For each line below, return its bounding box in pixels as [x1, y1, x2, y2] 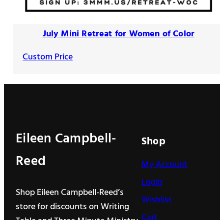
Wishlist [141, 192, 172, 207]
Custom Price [23, 50, 73, 65]
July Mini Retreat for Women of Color [42, 27, 195, 41]
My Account [141, 157, 188, 172]
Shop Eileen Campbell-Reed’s [16, 185, 124, 200]
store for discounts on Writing [16, 199, 129, 214]
